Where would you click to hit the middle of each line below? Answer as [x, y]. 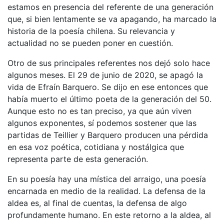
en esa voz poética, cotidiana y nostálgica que [96, 147]
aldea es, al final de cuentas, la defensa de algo [97, 203]
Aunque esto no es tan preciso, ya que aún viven [99, 111]
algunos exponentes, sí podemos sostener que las [102, 123]
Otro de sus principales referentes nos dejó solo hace [109, 63]
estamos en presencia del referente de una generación [110, 7]
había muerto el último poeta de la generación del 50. [109, 99]
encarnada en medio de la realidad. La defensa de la [106, 191]
